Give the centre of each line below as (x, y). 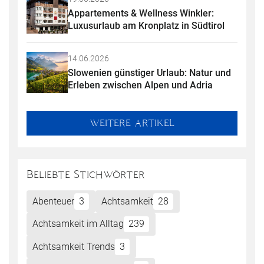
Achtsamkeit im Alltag (78, 224)
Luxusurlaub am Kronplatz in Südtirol (146, 26)
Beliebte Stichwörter (86, 174)
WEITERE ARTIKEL (132, 123)
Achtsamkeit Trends (74, 246)
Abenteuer (54, 201)
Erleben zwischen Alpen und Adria (140, 85)
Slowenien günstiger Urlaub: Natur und (151, 73)
